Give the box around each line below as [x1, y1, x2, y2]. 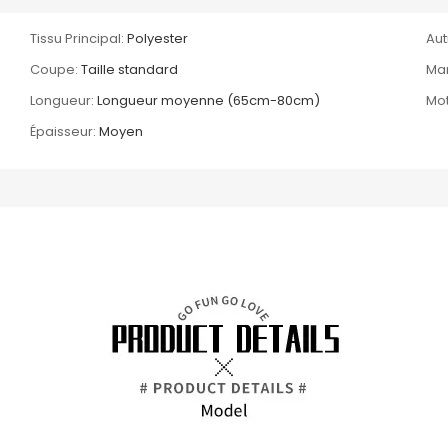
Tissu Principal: [30, 28, 125, 48]
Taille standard [81, 59, 179, 79]
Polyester [127, 28, 189, 48]
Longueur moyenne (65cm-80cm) [97, 90, 321, 110]
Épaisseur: [30, 121, 97, 141]
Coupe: [30, 59, 79, 79]
